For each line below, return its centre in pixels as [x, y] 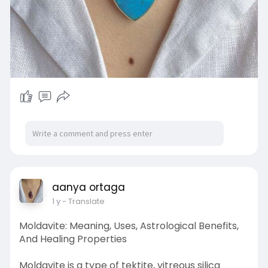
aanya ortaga [88, 187]
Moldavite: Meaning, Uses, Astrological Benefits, [129, 226]
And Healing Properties [73, 239]
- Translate [83, 201]
